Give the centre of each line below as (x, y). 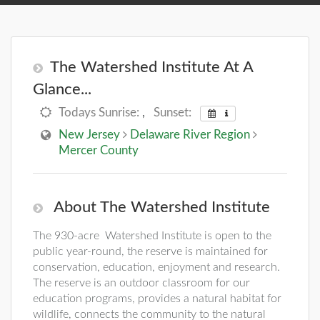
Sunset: (172, 112)
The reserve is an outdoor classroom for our (141, 283)
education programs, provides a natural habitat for (157, 299)
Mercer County (99, 151)
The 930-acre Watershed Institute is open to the (152, 236)
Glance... (62, 89)
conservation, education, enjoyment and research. (156, 267)
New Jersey (89, 135)
